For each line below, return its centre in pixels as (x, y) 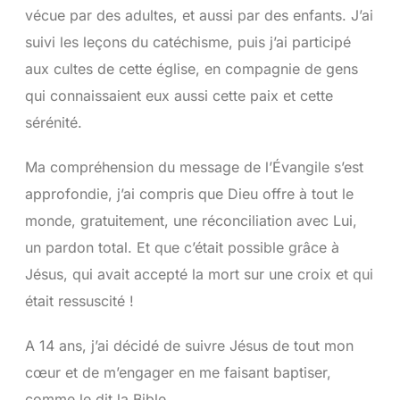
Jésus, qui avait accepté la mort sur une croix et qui (199, 275)
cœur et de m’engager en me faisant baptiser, (178, 373)
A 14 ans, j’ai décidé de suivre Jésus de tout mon (189, 346)
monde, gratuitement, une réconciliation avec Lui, (191, 221)
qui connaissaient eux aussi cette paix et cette (179, 96)
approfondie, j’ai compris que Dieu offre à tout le (189, 194)
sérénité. (53, 123)
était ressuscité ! (79, 301)
